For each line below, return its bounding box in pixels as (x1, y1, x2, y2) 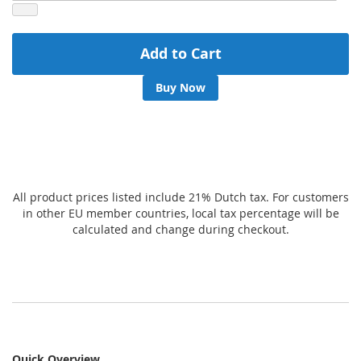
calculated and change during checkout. (72, 222, 289, 238)
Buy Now (156, 80, 205, 96)
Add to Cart (139, 44, 222, 64)
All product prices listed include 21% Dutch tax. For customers (12, 189, 349, 205)
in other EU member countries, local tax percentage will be (22, 205, 339, 222)
